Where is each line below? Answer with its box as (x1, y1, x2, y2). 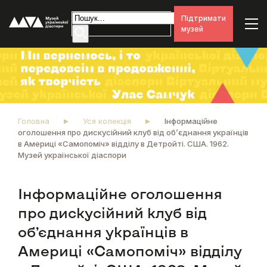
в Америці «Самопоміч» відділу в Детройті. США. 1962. (18, 139, 229, 149)
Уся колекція (83, 116, 131, 126)
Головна (18, 116, 49, 126)
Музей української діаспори (18, 150, 126, 160)
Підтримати (181, 14, 226, 23)
